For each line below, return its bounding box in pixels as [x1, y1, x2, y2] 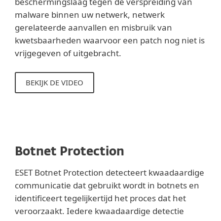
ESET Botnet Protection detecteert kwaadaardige [15, 167, 204, 178]
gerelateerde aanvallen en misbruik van [15, 22, 172, 33]
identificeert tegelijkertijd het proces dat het [15, 192, 186, 204]
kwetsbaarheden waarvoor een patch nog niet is [15, 35, 205, 46]
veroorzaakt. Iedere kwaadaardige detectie [15, 205, 184, 217]
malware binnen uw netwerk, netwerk [15, 9, 165, 20]
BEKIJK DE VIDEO [26, 77, 83, 87]
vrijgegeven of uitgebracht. [15, 47, 121, 59]
